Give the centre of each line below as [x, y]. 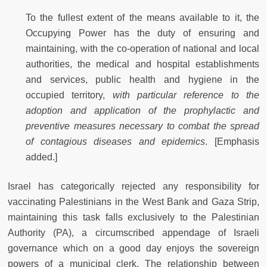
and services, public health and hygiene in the [142, 80]
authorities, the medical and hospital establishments [142, 64]
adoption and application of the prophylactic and [142, 111]
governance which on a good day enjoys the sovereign [133, 249]
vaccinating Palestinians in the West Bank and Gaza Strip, [133, 202]
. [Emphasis [232, 142]
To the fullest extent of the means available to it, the [142, 18]
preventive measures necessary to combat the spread [142, 126]
